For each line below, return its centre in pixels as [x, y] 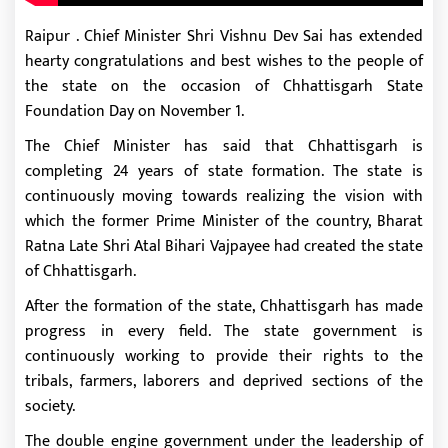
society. [50, 406]
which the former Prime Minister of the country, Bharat [224, 221]
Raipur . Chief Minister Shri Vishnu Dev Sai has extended [224, 36]
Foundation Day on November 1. [134, 111]
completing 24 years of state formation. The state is [224, 171]
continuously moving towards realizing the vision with [224, 196]
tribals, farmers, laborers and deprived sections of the [224, 381]
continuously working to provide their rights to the [224, 356]
